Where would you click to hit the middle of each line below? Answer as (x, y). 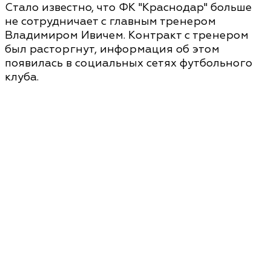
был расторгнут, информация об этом (112, 50)
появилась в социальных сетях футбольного (129, 64)
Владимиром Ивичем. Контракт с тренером (127, 36)
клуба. (22, 77)
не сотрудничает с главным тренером (110, 22)
